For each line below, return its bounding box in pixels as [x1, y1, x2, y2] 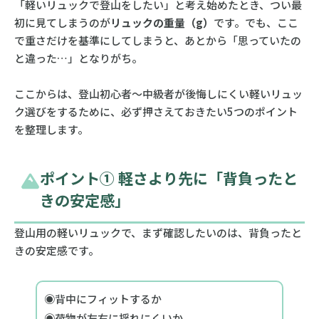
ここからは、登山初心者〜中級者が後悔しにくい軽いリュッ [14, 85, 303, 101]
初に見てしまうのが [14, 14, 110, 30]
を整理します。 [14, 121, 88, 137]
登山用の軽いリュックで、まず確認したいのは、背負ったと [14, 224, 302, 240]
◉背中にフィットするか [43, 291, 162, 306]
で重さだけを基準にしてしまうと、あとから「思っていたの [14, 32, 301, 48]
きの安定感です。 [14, 242, 99, 258]
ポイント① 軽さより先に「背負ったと [39, 166, 298, 189]
